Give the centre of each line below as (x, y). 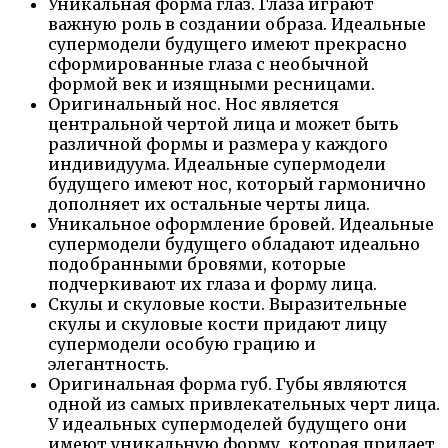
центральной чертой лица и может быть (223, 123)
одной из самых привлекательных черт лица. (244, 403)
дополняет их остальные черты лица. (209, 203)
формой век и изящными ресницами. (211, 83)
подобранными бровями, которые (197, 263)
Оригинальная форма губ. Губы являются (227, 383)
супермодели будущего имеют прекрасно (227, 43)
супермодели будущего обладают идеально (234, 243)
